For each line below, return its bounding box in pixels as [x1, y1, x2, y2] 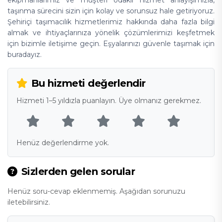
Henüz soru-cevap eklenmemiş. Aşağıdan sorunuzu [7, 187, 185, 196]
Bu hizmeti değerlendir [31, 77, 146, 89]
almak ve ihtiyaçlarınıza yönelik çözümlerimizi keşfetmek [7, 28, 215, 37]
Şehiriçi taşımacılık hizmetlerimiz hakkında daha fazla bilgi [7, 17, 215, 26]
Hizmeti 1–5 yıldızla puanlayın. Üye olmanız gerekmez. [16, 96, 201, 106]
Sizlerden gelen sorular [21, 166, 135, 178]
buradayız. [7, 50, 42, 59]
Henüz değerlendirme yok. [16, 138, 109, 148]
